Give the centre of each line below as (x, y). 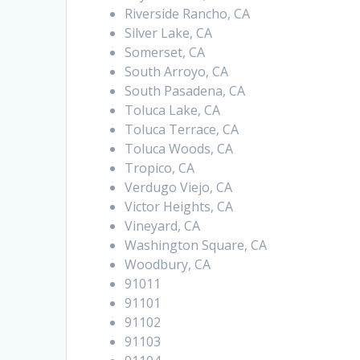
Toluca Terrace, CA (182, 130)
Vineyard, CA (163, 226)
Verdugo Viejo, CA (179, 188)
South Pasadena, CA (185, 91)
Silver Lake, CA (169, 33)
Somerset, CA (165, 53)
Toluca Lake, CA (173, 110)
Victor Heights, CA (179, 207)
